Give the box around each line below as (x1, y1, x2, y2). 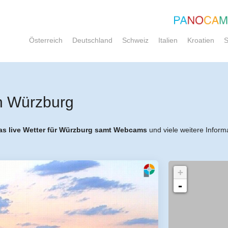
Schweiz (122, 36, 149, 44)
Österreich (29, 36, 63, 44)
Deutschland (72, 36, 112, 44)
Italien (158, 36, 178, 44)
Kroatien (187, 36, 214, 44)
